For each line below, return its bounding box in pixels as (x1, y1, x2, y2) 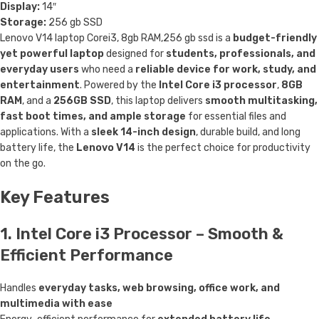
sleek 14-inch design (91, 126, 196, 138)
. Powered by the (80, 79, 159, 91)
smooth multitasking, (205, 95, 318, 107)
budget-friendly (233, 32, 317, 44)
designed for (104, 48, 166, 60)
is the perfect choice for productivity (135, 142, 310, 154)
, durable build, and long (196, 126, 300, 138)
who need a (79, 63, 135, 75)
